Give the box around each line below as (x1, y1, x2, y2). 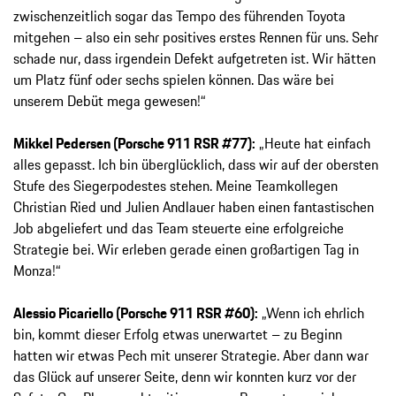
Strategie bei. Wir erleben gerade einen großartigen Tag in (13, 239, 359, 261)
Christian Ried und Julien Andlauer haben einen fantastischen (13, 196, 374, 218)
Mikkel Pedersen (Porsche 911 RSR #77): (13, 133, 255, 155)
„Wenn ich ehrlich (258, 302, 364, 324)
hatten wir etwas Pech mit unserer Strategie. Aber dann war (13, 345, 369, 367)
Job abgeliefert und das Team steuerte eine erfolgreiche (13, 217, 344, 240)
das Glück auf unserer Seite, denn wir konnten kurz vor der (13, 366, 356, 388)
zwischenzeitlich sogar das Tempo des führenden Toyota (13, 5, 346, 27)
